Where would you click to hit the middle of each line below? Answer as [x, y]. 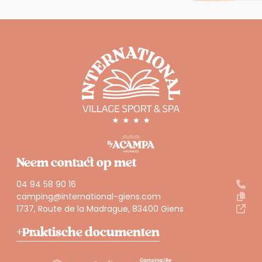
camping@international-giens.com [89, 196]
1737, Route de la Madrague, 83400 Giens [100, 208]
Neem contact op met [76, 163]
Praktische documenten [91, 232]
